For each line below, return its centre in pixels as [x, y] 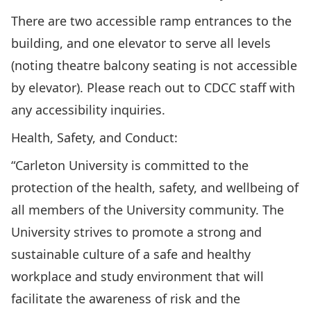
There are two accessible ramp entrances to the [151, 21]
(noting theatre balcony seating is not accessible [154, 65]
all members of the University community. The [148, 210]
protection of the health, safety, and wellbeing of [155, 187]
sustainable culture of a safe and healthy [131, 254]
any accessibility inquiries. [88, 110]
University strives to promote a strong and [136, 232]
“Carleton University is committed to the [130, 165]
